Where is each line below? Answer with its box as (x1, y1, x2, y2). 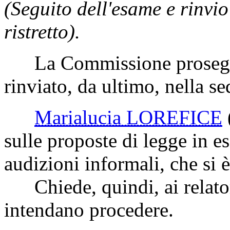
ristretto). (4, 20, 80, 43)
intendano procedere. (4, 198, 174, 221)
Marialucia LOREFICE (34, 106, 222, 128)
